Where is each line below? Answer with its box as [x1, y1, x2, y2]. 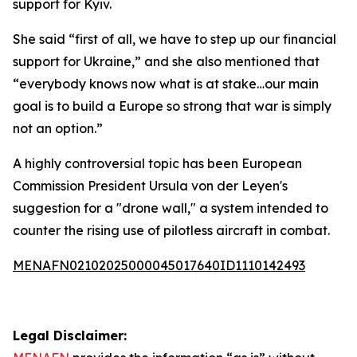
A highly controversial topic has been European [13, 155, 302, 171]
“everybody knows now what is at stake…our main [13, 76, 319, 92]
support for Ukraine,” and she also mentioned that [13, 53, 320, 69]
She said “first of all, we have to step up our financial [13, 31, 336, 47]
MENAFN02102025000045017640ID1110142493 [13, 257, 305, 273]
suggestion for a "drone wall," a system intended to [13, 200, 328, 216]
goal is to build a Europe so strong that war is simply [13, 98, 331, 114]
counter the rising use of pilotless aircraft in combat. [13, 222, 330, 238]
